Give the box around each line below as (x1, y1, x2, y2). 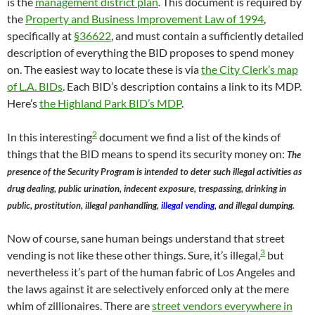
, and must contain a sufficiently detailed (111, 29, 304, 43)
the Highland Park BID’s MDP (39, 96, 181, 110)
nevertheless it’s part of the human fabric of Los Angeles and (7, 265, 295, 279)
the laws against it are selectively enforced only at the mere (7, 282, 289, 296)
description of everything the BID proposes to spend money (7, 46, 294, 60)
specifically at (7, 29, 74, 43)
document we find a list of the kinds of (97, 130, 281, 144)
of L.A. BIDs (7, 79, 63, 94)
